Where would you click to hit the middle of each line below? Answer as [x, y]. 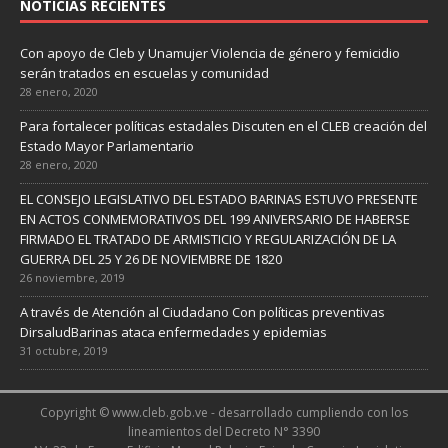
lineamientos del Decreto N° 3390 [224, 432]
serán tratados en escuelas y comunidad [144, 73]
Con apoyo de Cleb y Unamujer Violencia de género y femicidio [210, 53]
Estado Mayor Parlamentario [107, 146]
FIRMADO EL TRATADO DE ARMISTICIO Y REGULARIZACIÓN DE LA [208, 239]
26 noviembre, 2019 [72, 278]
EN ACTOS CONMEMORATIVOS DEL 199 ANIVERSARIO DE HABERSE [215, 219]
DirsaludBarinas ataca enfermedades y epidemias [173, 332]
